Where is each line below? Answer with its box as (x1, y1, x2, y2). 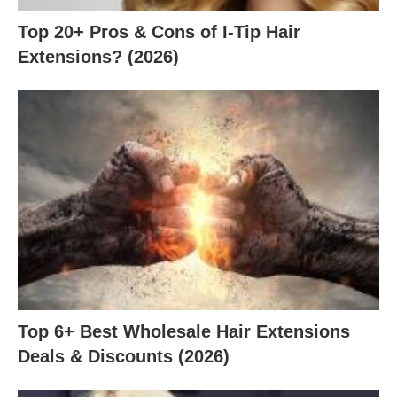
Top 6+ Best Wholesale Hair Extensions (18, 322, 350, 342)
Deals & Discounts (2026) (18, 346, 230, 367)
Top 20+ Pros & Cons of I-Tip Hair (18, 21, 300, 42)
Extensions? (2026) (18, 46, 179, 66)
